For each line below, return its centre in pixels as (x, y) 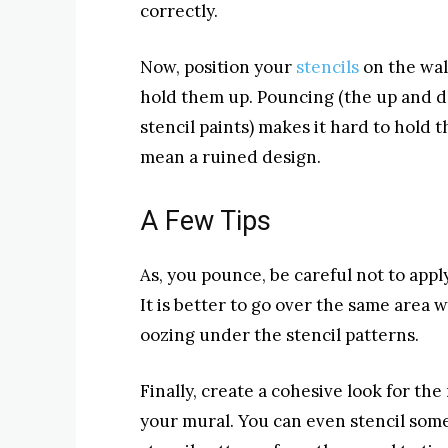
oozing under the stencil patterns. (279, 335)
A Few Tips (205, 221)
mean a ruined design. (230, 157)
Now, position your (218, 67)
